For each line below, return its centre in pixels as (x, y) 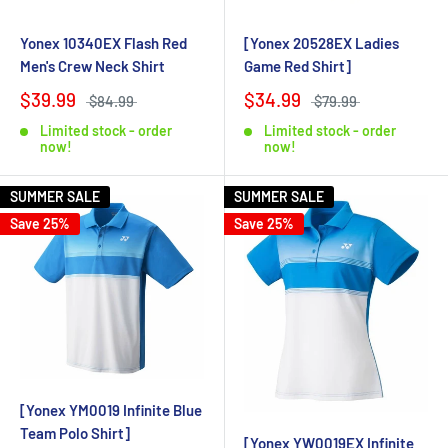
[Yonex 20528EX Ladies (321, 43)
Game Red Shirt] (297, 66)
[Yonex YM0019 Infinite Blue (111, 410)
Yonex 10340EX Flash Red (103, 43)
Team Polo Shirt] (75, 433)
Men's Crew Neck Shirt (92, 66)
